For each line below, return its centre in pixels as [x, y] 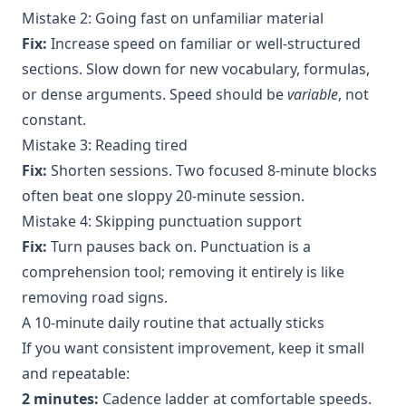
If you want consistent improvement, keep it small [193, 348]
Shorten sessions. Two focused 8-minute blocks [212, 170]
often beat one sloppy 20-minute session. [163, 195]
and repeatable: [76, 373]
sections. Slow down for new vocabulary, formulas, [196, 68]
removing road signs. [95, 297]
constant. [54, 119]
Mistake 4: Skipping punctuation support [162, 221]
